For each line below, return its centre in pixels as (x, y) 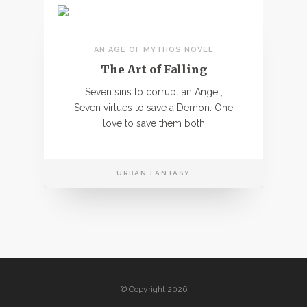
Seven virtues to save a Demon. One (153, 107)
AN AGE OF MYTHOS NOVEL (153, 49)
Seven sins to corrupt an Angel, (153, 91)
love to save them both (153, 123)
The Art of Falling (153, 69)
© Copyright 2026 (153, 289)
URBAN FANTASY (153, 173)
